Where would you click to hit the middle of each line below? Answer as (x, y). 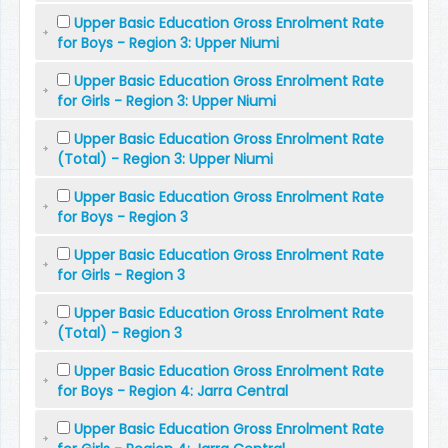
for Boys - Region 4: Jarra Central (173, 391)
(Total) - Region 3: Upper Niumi (165, 159)
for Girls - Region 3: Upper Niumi (167, 101)
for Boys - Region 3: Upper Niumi (168, 43)
